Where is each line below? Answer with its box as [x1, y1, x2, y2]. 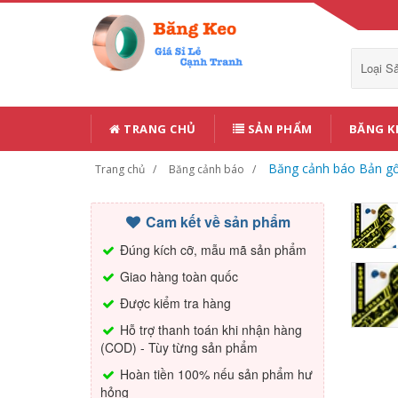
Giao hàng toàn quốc [116, 267, 238, 285]
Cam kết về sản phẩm [142, 211, 291, 232]
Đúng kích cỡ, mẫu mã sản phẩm [116, 241, 306, 259]
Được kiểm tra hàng [116, 294, 231, 312]
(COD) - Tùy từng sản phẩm [100, 338, 258, 356]
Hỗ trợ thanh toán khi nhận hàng [116, 321, 302, 338]
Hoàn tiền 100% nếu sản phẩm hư [116, 365, 313, 383]
